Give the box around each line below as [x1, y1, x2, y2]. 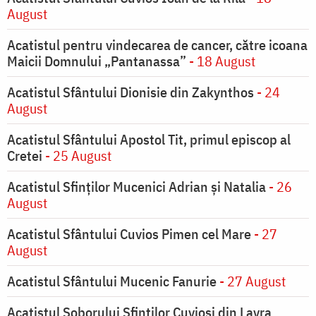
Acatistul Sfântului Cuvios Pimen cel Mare [7, 224, 251, 244]
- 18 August [186, 51, 255, 71]
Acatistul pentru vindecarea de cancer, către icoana [7, 35, 308, 55]
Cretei [7, 146, 42, 166]
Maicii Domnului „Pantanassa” [7, 51, 186, 71]
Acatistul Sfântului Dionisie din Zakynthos [7, 83, 254, 102]
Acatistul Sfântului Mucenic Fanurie [7, 272, 217, 291]
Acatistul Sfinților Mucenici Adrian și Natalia [7, 177, 266, 197]
